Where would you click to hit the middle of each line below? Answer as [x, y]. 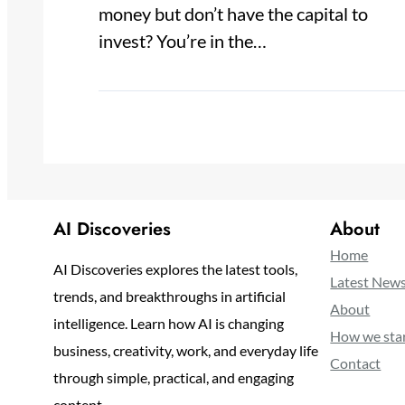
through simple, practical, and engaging [173, 378]
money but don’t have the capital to [234, 14]
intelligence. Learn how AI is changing [168, 324]
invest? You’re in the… [183, 41]
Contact [356, 363]
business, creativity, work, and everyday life [185, 351]
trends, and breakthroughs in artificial [169, 297]
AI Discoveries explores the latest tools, [175, 269]
